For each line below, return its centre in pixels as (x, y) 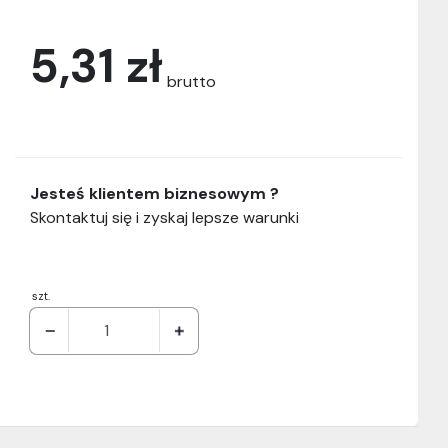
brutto (191, 82)
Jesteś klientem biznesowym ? (154, 193)
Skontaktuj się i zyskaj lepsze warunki (164, 217)
